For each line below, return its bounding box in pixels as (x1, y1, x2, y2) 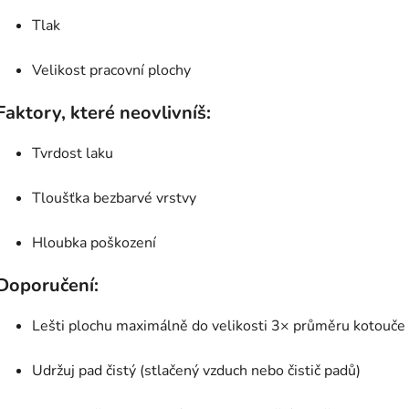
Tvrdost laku (32, 143, 113, 164)
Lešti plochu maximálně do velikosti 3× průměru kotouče (32, 316, 405, 337)
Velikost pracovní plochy (32, 60, 191, 81)
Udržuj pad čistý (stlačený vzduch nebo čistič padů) (32, 361, 361, 382)
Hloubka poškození (32, 233, 156, 254)
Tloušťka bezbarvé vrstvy (32, 188, 196, 209)
